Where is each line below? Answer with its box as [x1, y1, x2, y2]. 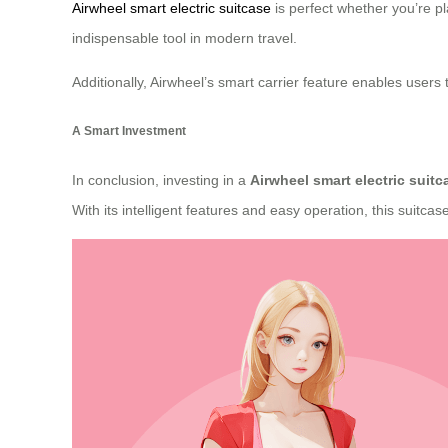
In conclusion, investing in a [72, 172, 250, 189]
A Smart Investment [72, 123, 186, 137]
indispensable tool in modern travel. [72, 29, 297, 46]
